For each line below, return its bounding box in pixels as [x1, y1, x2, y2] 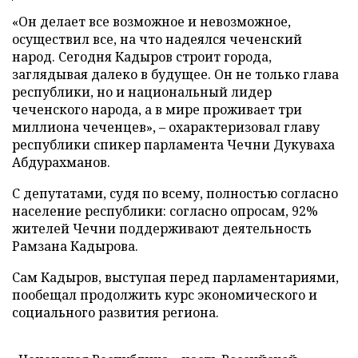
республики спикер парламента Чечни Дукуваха [12, 136, 335, 153]
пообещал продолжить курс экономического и [12, 286, 317, 304]
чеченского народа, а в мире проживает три [12, 101, 302, 118]
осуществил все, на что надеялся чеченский [12, 30, 302, 48]
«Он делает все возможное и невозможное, [12, 13, 291, 30]
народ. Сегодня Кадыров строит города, [12, 48, 272, 66]
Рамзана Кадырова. [12, 237, 138, 255]
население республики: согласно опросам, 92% [12, 202, 318, 220]
